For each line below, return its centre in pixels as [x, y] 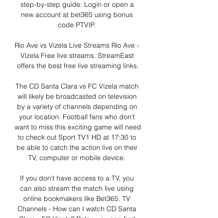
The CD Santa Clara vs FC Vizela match [77, 86]
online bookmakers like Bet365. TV [77, 199]
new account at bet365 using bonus [77, 15]
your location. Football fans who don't [77, 117]
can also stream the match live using [77, 189]
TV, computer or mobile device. [78, 158]
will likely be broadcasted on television [77, 97]
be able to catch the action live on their [77, 148]
